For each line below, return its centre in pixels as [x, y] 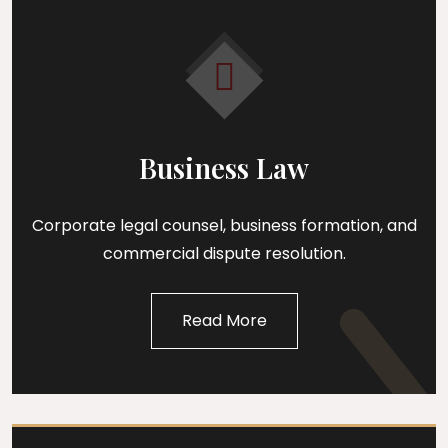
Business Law [224, 167]
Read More [224, 320]
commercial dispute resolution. [224, 253]
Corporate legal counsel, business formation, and [224, 225]
